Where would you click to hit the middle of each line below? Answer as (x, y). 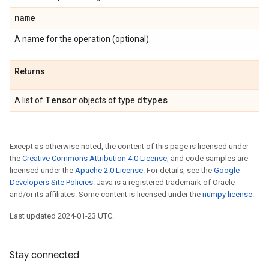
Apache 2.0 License (109, 170)
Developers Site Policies (51, 182)
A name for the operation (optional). (83, 39)
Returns (30, 71)
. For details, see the (178, 170)
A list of (30, 100)
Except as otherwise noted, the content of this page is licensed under (129, 146)
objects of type (107, 100)
